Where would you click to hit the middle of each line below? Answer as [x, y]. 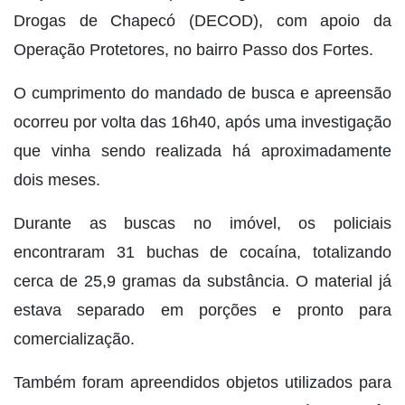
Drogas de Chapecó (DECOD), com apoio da [202, 20]
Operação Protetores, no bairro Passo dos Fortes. [193, 49]
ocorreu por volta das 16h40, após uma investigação [202, 122]
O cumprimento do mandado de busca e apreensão [202, 93]
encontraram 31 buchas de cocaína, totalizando [202, 252]
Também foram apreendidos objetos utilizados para [202, 382]
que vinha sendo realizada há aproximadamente [202, 151]
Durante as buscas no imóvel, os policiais [202, 223]
